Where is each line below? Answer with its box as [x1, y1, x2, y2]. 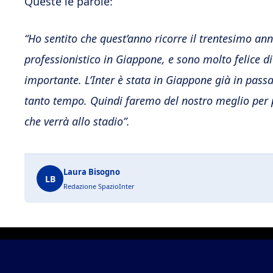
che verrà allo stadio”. [24, 114, 130, 129]
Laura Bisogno [63, 166, 120, 178]
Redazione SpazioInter [63, 182, 135, 191]
